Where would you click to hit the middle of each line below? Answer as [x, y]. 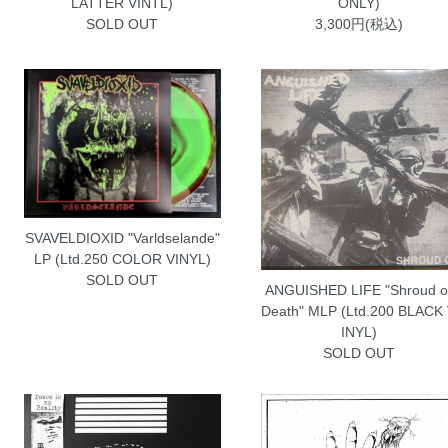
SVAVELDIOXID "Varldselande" [122, 237]
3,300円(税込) [358, 23]
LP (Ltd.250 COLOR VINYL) [122, 258]
